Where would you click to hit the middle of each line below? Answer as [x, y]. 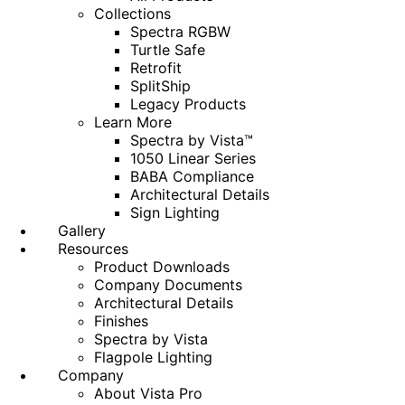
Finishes [121, 321]
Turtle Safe [168, 50]
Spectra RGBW [180, 32]
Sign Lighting [175, 212]
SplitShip [160, 86]
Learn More [133, 122]
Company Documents [168, 285]
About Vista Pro [148, 393]
